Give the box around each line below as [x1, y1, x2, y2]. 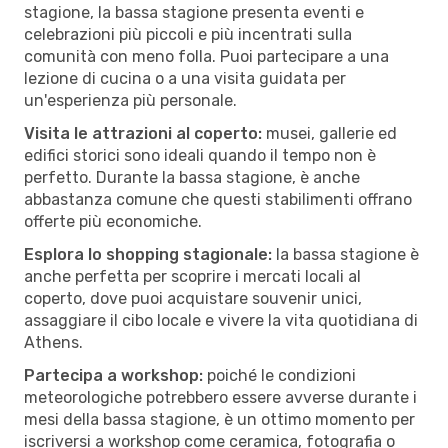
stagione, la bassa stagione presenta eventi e [24, 2, 364, 22]
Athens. [24, 332, 83, 352]
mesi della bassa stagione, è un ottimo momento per [24, 409, 415, 429]
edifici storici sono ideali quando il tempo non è [24, 145, 376, 165]
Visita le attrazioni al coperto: [24, 123, 262, 143]
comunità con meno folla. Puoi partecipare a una [24, 46, 389, 66]
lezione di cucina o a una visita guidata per [24, 68, 346, 88]
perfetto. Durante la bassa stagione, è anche [24, 167, 360, 187]
